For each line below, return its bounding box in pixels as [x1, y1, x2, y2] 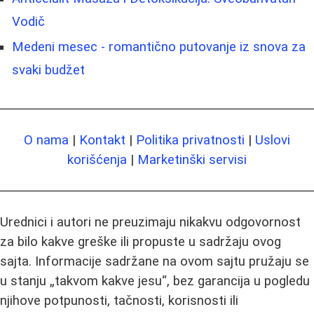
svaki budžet [12, 62, 85, 78]
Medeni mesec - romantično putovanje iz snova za [12, 39, 306, 55]
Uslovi [255, 132, 290, 149]
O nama [24, 132, 69, 149]
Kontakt [79, 132, 125, 149]
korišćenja [67, 152, 127, 168]
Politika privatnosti [136, 132, 245, 149]
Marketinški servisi [137, 152, 247, 168]
